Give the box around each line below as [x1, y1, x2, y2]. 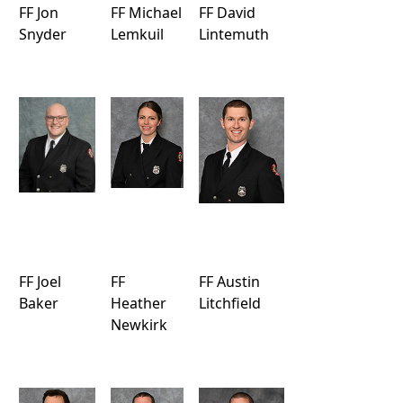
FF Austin [199, 272, 260, 291]
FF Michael [111, 3, 182, 22]
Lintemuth [199, 24, 269, 44]
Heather [111, 293, 166, 313]
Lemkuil [111, 24, 164, 44]
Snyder [19, 24, 67, 44]
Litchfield [199, 293, 261, 313]
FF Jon [19, 3, 58, 22]
